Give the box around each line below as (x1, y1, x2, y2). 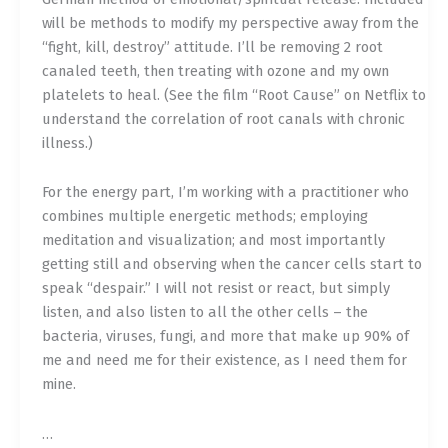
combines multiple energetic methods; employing (41, 207, 368, 226)
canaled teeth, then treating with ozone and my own (41, 61, 389, 80)
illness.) (41, 133, 93, 152)
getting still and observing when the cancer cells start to (41, 255, 422, 274)
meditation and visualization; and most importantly (41, 231, 385, 250)
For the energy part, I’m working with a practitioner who (41, 183, 409, 202)
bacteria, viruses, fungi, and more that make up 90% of (41, 327, 409, 346)
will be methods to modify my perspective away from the (41, 13, 419, 32)
